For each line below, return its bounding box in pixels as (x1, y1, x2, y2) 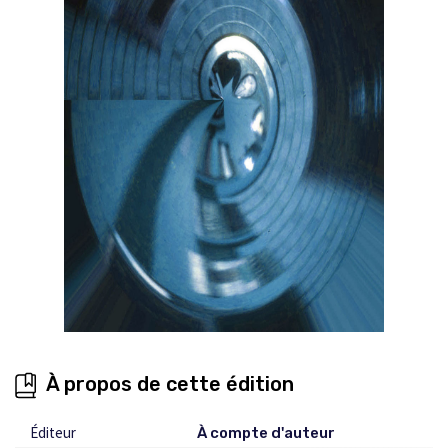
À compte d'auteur (197, 423, 336, 442)
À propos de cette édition (46, 371, 294, 396)
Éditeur (30, 422, 76, 442)
